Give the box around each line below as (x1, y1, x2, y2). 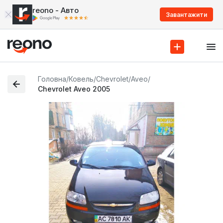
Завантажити (166, 10, 207, 18)
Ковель (69, 74, 94, 83)
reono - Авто (32, 5, 79, 15)
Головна (38, 74, 67, 83)
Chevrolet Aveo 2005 (38, 84, 111, 93)
